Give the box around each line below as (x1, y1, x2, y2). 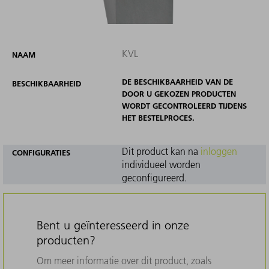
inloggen (200, 145, 237, 157)
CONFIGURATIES (12, 147, 70, 157)
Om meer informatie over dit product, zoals (37, 254, 211, 267)
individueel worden (121, 158, 201, 171)
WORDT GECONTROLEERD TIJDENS (121, 100, 247, 110)
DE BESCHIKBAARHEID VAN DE (121, 76, 233, 86)
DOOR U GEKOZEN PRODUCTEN (121, 88, 236, 98)
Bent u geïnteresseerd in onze (37, 217, 189, 232)
